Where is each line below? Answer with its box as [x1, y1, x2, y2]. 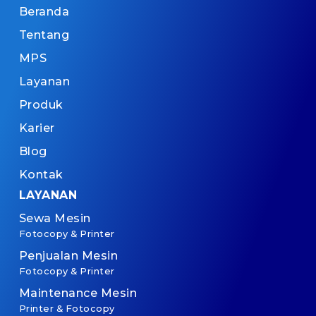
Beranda [18, 4, 70, 18]
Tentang [18, 28, 70, 42]
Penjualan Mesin [18, 248, 119, 262]
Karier [18, 121, 55, 135]
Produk [18, 97, 63, 111]
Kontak [18, 167, 63, 181]
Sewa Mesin [18, 211, 91, 225]
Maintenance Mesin [18, 286, 138, 300]
